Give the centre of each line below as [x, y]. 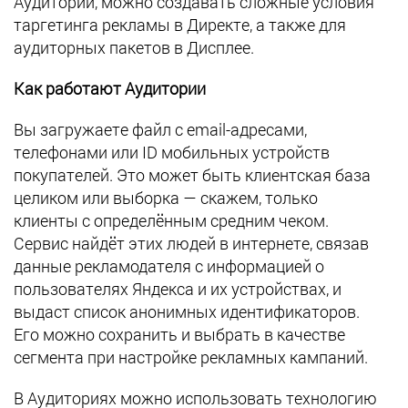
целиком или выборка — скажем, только [166, 198]
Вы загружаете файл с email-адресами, [160, 129]
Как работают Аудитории [110, 88]
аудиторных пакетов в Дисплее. [134, 47]
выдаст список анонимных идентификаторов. [187, 311]
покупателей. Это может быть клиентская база [192, 175]
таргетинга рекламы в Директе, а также [164, 25]
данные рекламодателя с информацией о [169, 266]
